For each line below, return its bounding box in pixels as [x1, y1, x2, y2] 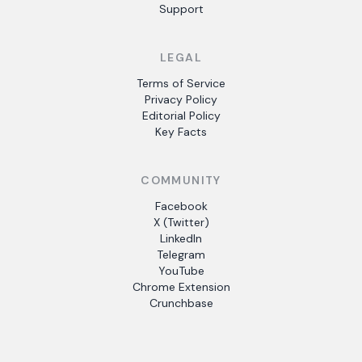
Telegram [157, 247, 205, 262]
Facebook [154, 199, 208, 213]
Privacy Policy [145, 92, 217, 107]
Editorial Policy [141, 108, 221, 123]
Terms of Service [137, 76, 225, 90]
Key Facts [155, 124, 207, 139]
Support [158, 2, 204, 16]
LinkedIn [160, 231, 202, 246]
